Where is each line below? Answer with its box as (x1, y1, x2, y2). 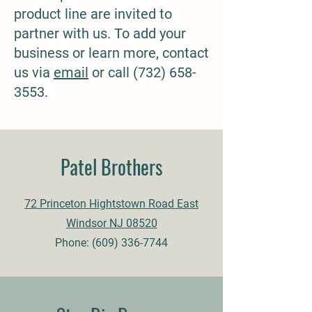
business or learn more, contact (14, 45, 209, 61)
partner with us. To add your (14, 25, 186, 42)
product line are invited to (14, 6, 172, 22)
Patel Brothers (61, 153, 162, 181)
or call (88, 64, 133, 81)
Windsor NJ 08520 (65, 217, 157, 230)
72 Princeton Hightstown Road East (24, 197, 198, 210)
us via (14, 64, 54, 81)
